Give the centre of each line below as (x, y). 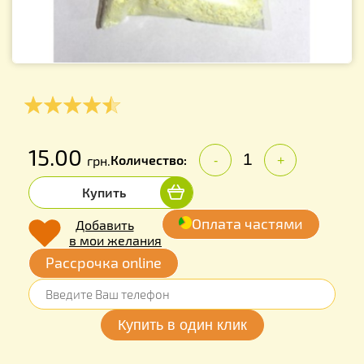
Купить (104, 192)
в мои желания (115, 240)
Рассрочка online (104, 262)
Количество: (149, 159)
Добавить (104, 224)
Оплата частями (247, 223)
